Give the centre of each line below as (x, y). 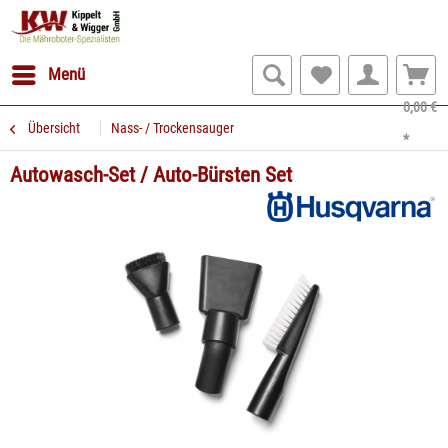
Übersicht (54, 128)
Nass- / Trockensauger (172, 128)
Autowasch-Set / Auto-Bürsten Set (151, 175)
